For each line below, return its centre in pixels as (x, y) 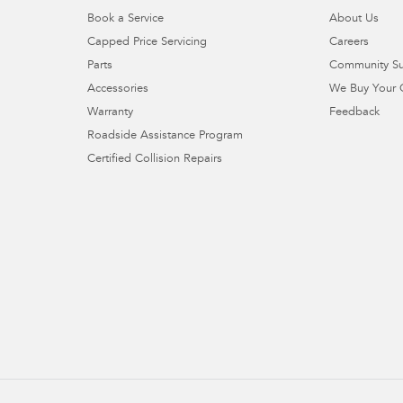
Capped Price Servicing (147, 42)
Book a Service (125, 19)
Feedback (355, 112)
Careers (349, 42)
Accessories (117, 89)
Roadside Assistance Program (165, 136)
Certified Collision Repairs (154, 159)
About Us (354, 19)
